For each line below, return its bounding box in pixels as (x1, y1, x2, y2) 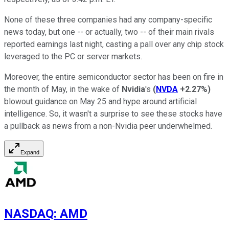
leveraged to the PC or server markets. (4, 52, 142, 62)
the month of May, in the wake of (4, 84, 122, 95)
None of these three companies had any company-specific (4, 15, 212, 25)
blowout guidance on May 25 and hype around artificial (4, 97, 197, 107)
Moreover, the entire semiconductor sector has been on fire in (4, 72, 223, 82)
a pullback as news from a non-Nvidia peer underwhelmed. (4, 121, 212, 131)
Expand (20, 149, 39, 156)
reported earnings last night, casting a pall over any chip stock (4, 39, 224, 50)
